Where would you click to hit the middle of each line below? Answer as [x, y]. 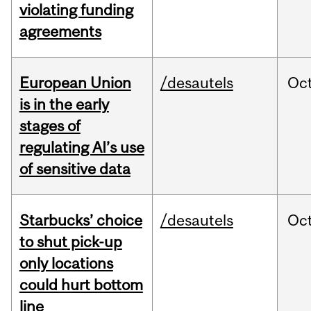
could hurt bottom [81, 285]
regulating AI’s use [82, 148]
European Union [75, 83]
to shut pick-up [70, 242]
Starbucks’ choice [81, 220]
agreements [60, 32]
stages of [50, 126]
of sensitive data [75, 169]
